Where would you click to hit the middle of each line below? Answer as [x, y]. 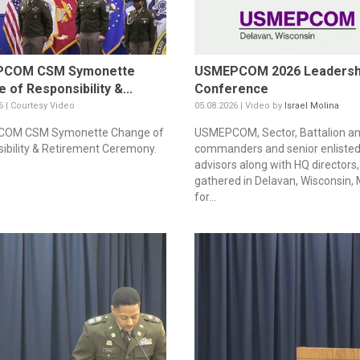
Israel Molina [311, 105]
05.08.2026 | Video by [239, 105]
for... [205, 196]
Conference [231, 88]
